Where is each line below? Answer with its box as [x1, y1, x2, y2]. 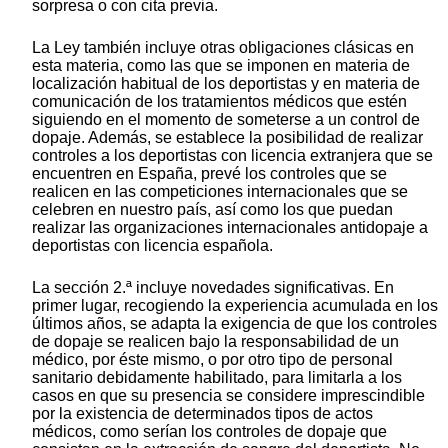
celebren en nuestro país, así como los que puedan [32, 201, 393, 219]
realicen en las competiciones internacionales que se [32, 183, 408, 201]
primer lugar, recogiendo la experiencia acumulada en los [32, 297, 438, 315]
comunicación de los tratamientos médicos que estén [32, 93, 407, 111]
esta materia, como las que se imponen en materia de [32, 57, 410, 75]
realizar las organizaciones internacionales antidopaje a [32, 219, 428, 237]
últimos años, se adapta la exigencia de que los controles [32, 315, 437, 333]
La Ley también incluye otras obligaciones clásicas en [32, 39, 414, 57]
